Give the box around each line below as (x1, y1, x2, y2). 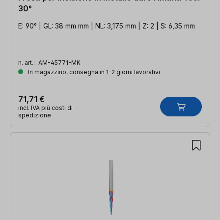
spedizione (18, 111, 51, 119)
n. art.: (18, 58, 36, 66)
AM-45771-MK (38, 58, 81, 66)
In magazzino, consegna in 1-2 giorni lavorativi (27, 68, 160, 76)
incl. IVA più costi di (18, 104, 73, 111)
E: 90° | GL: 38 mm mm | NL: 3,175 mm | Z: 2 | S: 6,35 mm (18, 21, 195, 30)
